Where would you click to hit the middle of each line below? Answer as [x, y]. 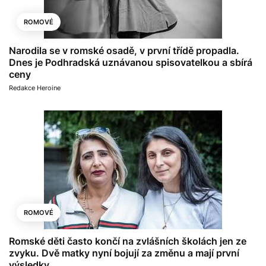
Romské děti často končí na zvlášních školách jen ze [128, 241]
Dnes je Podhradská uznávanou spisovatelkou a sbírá [131, 62]
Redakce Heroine [35, 88]
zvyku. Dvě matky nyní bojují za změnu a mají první [124, 253]
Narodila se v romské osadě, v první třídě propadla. [124, 50]
